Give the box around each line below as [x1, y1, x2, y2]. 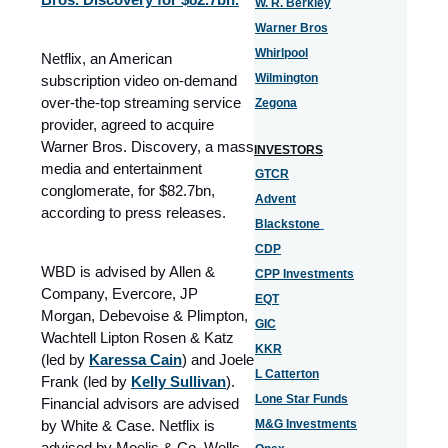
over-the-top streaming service [41, 93, 241, 111]
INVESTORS [254, 143, 323, 157]
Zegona [255, 96, 297, 110]
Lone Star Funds [255, 392, 348, 406]
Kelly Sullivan [131, 372, 226, 390]
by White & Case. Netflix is [41, 416, 215, 434]
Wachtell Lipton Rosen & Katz [41, 328, 234, 346]
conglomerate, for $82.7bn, [41, 181, 215, 199]
